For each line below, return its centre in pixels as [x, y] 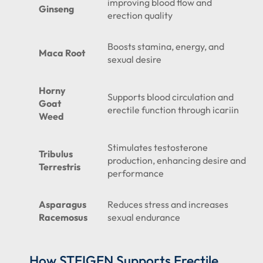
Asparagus [63, 204]
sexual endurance [144, 217]
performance [136, 173]
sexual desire [134, 59]
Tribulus [56, 154]
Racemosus [64, 217]
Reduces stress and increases [168, 204]
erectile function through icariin [173, 110]
